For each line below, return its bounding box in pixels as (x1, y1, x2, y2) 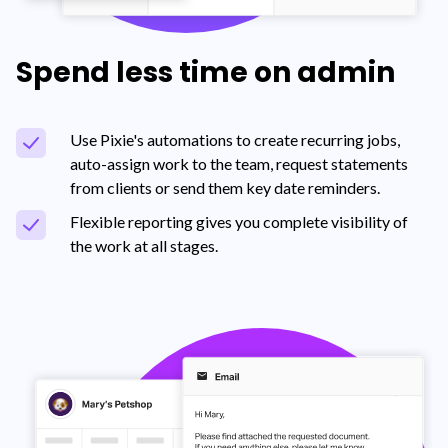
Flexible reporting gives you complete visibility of (70, 211, 408, 231)
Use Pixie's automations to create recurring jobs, (70, 129, 400, 149)
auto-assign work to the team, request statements (70, 153, 408, 173)
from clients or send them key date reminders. (70, 177, 380, 197)
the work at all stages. (70, 235, 218, 255)
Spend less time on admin (16, 52, 395, 92)
